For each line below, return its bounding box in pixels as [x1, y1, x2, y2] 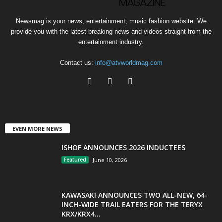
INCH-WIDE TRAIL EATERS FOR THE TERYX [61, 200, 203, 209]
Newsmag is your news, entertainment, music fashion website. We [15, 17, 207, 25]
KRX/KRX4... [61, 209, 101, 219]
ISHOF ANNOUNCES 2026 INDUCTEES [61, 143, 185, 152]
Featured [64, 156, 86, 163]
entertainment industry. [78, 38, 144, 46]
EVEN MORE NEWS [12, 125, 62, 132]
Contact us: [59, 59, 95, 67]
